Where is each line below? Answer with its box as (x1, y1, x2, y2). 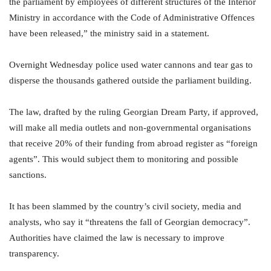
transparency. (9, 249, 59, 259)
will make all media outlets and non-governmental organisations (9, 123, 251, 133)
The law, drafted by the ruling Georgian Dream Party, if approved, (9, 107, 258, 117)
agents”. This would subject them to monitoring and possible (9, 154, 238, 165)
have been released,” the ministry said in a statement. (9, 28, 209, 39)
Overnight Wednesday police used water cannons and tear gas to (9, 60, 253, 70)
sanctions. (9, 170, 47, 180)
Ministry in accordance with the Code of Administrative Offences (9, 13, 255, 23)
